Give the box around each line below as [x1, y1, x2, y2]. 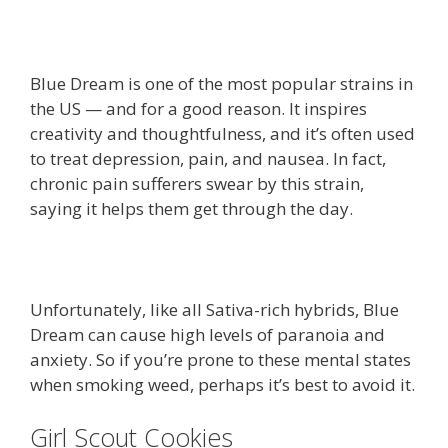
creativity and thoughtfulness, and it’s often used [30, 121, 415, 145]
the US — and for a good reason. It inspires [30, 96, 367, 120]
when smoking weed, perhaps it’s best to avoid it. [30, 372, 415, 396]
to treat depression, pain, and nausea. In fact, [30, 146, 386, 170]
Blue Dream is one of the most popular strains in [30, 71, 413, 95]
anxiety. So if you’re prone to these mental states [30, 347, 411, 371]
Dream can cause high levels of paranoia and [30, 322, 385, 346]
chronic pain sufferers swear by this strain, [30, 171, 364, 195]
